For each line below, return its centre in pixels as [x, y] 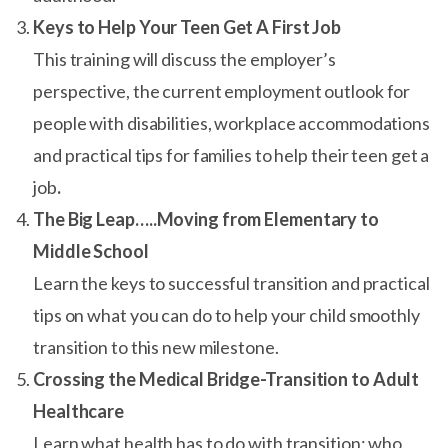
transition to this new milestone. [156, 347]
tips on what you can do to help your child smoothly [226, 315]
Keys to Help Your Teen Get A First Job [187, 27]
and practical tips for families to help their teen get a [231, 155]
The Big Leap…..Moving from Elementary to [206, 219]
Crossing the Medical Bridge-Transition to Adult [226, 379]
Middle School [91, 251]
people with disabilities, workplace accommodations [231, 123]
